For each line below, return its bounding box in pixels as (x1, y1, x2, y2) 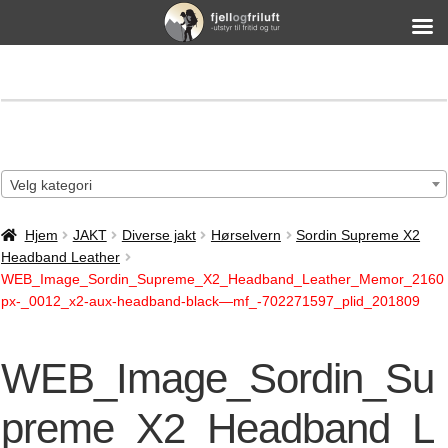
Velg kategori (10, 177, 92, 194)
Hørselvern (210, 227, 281, 244)
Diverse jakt (121, 227, 196, 244)
